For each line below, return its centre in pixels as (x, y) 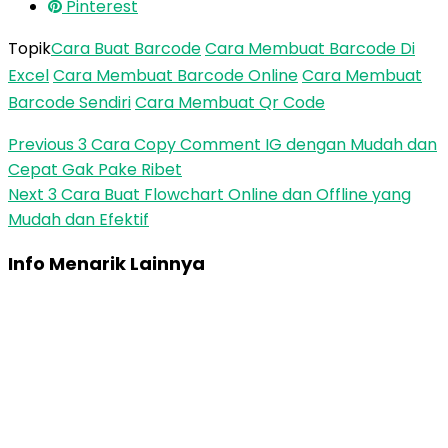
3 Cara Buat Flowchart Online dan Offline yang (227, 194)
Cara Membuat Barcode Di (310, 48)
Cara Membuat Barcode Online (175, 75)
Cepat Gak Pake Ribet (95, 169)
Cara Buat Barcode (126, 48)
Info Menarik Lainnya (106, 263)
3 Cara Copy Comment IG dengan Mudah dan (255, 144)
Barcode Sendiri (69, 102)
